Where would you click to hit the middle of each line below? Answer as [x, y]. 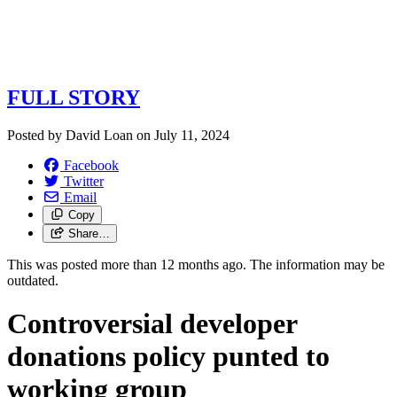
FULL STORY [74, 97]
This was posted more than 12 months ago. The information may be [196, 264]
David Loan [99, 135]
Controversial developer [152, 323]
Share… [89, 233]
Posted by [36, 135]
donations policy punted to [168, 356]
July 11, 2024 [192, 135]
